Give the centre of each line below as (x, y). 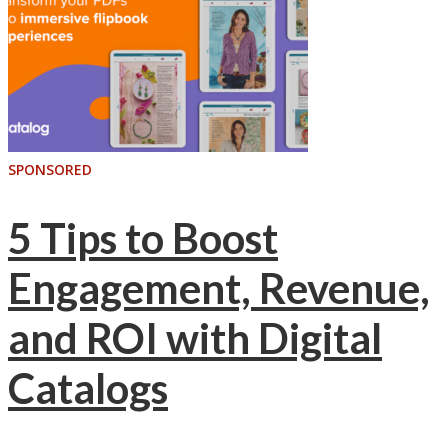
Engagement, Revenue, (219, 288)
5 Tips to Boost (143, 238)
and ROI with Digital (195, 338)
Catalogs (88, 388)
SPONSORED (50, 169)
